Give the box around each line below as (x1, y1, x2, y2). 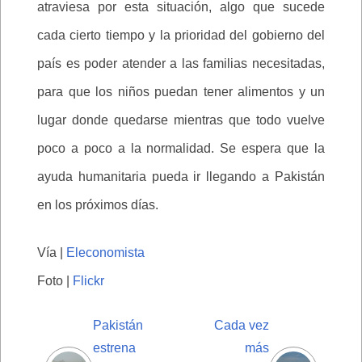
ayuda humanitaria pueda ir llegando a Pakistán (37, 169, 325, 183)
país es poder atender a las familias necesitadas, (37, 56, 325, 70)
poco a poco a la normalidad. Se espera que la (37, 141, 325, 155)
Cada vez (214, 318, 269, 332)
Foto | (37, 273, 73, 288)
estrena (93, 340, 136, 355)
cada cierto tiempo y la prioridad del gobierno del (37, 27, 325, 42)
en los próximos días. (37, 197, 158, 212)
